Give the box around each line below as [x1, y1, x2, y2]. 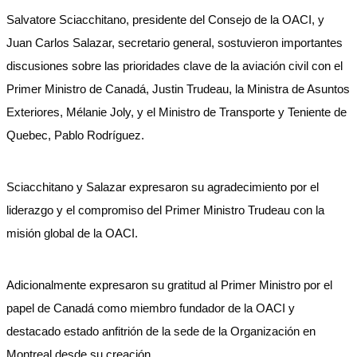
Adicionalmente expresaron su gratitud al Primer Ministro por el [6, 278, 332, 292]
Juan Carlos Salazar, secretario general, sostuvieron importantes [6, 36, 343, 49]
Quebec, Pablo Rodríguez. [6, 128, 144, 142]
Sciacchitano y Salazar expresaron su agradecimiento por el [6, 180, 319, 194]
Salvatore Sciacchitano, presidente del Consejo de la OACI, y [6, 13, 324, 26]
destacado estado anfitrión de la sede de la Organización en [6, 324, 316, 338]
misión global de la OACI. [6, 226, 138, 240]
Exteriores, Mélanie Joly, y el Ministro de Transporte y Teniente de [6, 105, 347, 119]
